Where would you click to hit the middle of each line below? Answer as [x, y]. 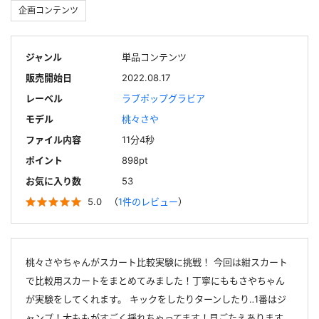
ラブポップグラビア [163, 99]
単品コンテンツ [154, 57]
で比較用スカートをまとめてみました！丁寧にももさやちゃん [155, 281]
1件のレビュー [148, 202]
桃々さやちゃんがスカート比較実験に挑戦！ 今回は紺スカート [157, 262]
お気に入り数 [53, 181]
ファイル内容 [53, 140]
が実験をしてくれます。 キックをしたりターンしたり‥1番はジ [156, 299]
